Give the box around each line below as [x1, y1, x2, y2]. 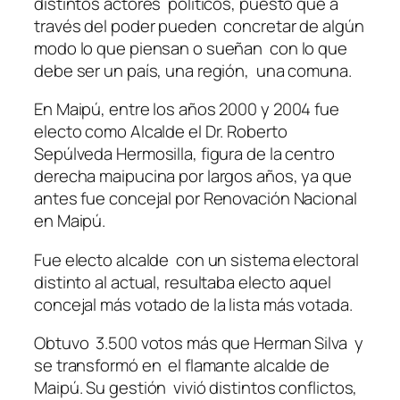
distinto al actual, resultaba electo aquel [34, 270, 331, 294]
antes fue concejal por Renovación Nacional [34, 187, 361, 211]
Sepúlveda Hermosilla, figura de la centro [34, 142, 335, 166]
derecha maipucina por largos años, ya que [34, 164, 352, 188]
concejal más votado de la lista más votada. [34, 292, 353, 316]
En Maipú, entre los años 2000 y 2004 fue [34, 97, 339, 121]
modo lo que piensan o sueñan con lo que [34, 36, 347, 60]
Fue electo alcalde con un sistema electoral [34, 247, 359, 271]
